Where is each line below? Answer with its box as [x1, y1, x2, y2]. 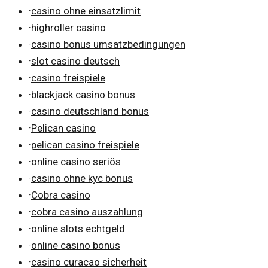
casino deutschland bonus [31, 105, 149, 117]
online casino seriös [31, 155, 121, 167]
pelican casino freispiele [31, 138, 139, 151]
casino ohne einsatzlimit [31, 4, 141, 17]
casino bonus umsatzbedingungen [31, 38, 185, 50]
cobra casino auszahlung [31, 205, 143, 218]
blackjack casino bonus [31, 88, 135, 100]
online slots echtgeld [31, 222, 125, 234]
